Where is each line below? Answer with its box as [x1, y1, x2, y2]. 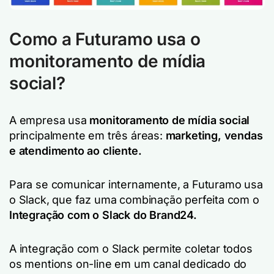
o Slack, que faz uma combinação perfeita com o [9, 193, 259, 206]
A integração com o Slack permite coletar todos [9, 242, 253, 255]
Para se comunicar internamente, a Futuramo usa [9, 177, 263, 191]
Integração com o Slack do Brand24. [9, 208, 197, 221]
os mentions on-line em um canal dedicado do [9, 257, 247, 270]
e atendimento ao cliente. [9, 144, 142, 157]
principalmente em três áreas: [9, 128, 166, 142]
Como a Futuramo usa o [9, 28, 201, 50]
